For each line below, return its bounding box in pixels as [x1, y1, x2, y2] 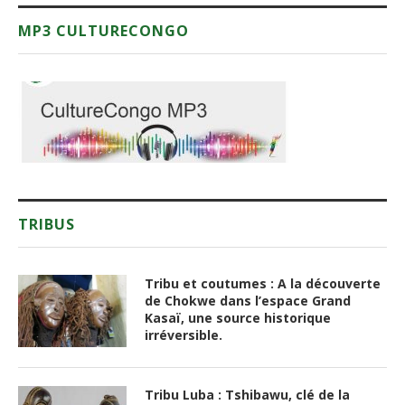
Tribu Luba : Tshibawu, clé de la [145, 379, 350, 397]
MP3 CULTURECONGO [18, 14, 189, 34]
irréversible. [145, 319, 222, 337]
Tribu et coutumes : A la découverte [145, 268, 381, 286]
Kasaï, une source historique [145, 302, 331, 320]
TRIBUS [18, 207, 75, 228]
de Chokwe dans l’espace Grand [145, 285, 351, 303]
